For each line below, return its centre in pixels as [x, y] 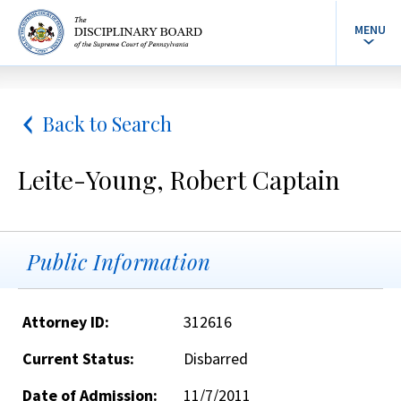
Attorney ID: [66, 322]
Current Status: [78, 358]
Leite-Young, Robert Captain [179, 179]
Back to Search [107, 124]
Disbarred [216, 358]
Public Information [119, 261]
